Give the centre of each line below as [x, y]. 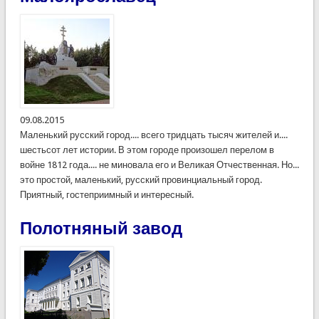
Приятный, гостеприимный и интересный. [106, 194]
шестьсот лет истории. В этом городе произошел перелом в [147, 150]
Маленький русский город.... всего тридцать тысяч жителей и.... [153, 135]
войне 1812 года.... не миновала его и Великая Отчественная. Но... [159, 164]
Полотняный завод [101, 228]
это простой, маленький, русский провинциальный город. [141, 179]
